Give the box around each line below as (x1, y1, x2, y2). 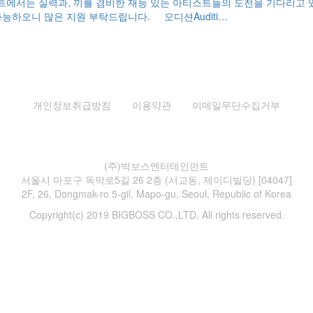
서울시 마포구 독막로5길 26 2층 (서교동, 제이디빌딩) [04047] (21, 173, 292, 187)
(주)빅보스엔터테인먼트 (104, 159, 209, 173)
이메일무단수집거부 (192, 98, 280, 112)
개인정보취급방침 (33, 98, 111, 112)
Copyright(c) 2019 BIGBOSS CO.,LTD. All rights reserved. (29, 208, 284, 221)
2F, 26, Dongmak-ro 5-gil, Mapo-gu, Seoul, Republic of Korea (22, 187, 291, 201)
